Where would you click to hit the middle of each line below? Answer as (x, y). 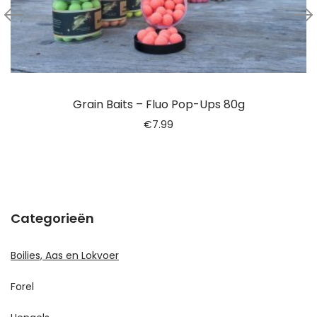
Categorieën (52, 219)
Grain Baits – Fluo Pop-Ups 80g (158, 105)
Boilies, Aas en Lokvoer (65, 256)
